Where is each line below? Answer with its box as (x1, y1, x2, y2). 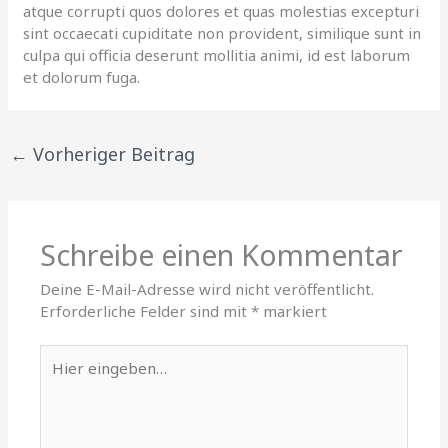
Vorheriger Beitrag (28, 141, 196, 166)
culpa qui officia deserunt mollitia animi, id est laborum (23, 44, 411, 65)
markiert (259, 301, 328, 322)
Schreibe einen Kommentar (40, 235, 404, 275)
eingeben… (39, 366, 119, 387)
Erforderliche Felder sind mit (40, 301, 252, 322)
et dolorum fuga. (23, 66, 141, 87)
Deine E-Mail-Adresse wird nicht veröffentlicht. (40, 279, 375, 300)
